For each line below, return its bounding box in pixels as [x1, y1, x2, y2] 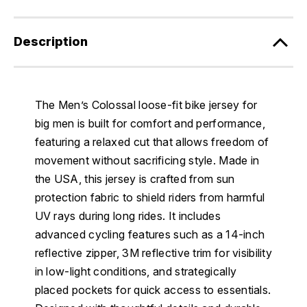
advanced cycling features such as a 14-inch [34, 228, 265, 242]
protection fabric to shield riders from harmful [34, 191, 265, 205]
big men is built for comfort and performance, [34, 116, 265, 131]
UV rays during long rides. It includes [34, 209, 221, 223]
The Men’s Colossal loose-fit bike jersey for [34, 98, 258, 112]
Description [14, 34, 88, 49]
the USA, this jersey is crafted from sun [34, 172, 235, 186]
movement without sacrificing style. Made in [34, 153, 260, 168]
